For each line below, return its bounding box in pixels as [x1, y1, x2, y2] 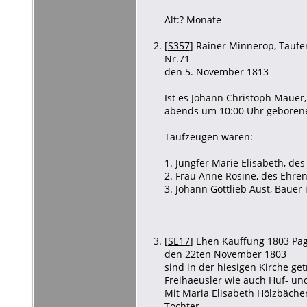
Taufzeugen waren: [164, 130, 253, 143]
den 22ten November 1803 [164, 247, 286, 260]
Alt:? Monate [164, 12, 221, 26]
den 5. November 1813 [164, 64, 269, 78]
